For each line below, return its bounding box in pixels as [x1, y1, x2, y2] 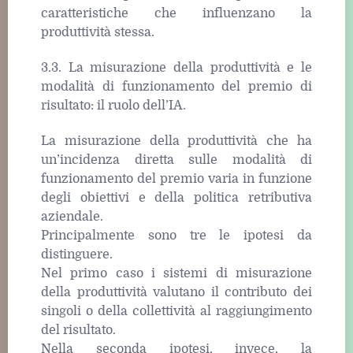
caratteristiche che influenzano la [41, 6, 312, 20]
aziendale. [41, 209, 103, 224]
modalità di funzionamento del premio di [41, 79, 312, 94]
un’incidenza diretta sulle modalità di [41, 152, 312, 167]
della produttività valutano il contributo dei [41, 284, 312, 299]
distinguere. [41, 247, 113, 262]
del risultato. [41, 322, 116, 337]
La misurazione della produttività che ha [41, 133, 312, 148]
